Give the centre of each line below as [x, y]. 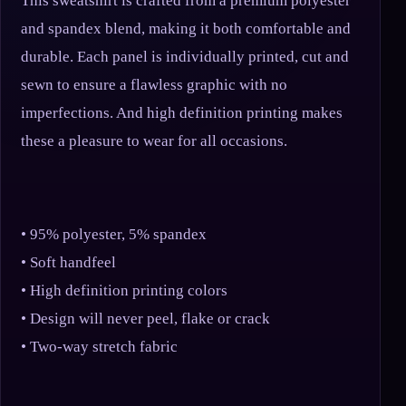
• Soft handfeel [68, 263]
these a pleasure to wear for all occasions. [154, 140]
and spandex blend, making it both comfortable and [186, 28]
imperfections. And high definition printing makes [182, 112]
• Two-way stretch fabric [99, 347]
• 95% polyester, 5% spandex [114, 235]
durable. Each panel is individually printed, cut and [185, 56]
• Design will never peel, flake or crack [145, 319]
